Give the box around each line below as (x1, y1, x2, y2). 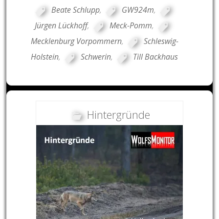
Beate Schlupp (51, 4, 100, 16)
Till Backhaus (133, 51, 178, 63)
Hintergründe (87, 107, 150, 122)
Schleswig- (143, 36, 178, 47)
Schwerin (81, 51, 111, 63)
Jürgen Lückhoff (35, 20, 88, 31)
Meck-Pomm (109, 20, 153, 31)
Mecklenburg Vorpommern (30, 36, 122, 47)
